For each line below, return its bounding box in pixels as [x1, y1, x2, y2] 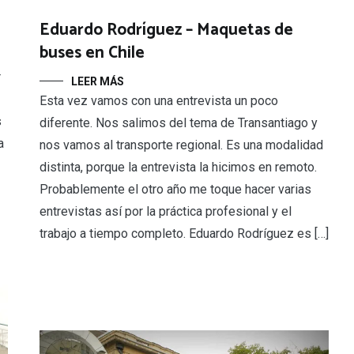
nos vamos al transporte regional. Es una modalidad [40, 137, 323, 153]
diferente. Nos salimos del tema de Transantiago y [40, 115, 318, 131]
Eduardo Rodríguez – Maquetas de [40, 17, 293, 44]
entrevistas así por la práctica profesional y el [40, 204, 292, 220]
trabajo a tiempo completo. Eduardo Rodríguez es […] [40, 226, 329, 242]
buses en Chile [40, 40, 145, 67]
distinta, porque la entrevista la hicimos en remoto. [40, 160, 317, 175]
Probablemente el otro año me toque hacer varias [40, 182, 311, 198]
